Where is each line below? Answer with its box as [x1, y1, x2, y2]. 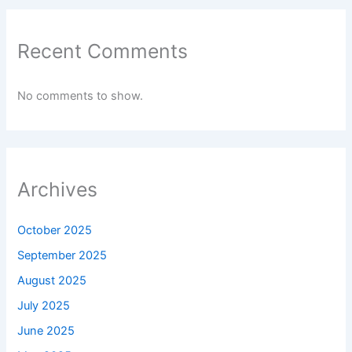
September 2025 [17, 248, 108, 263]
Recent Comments [17, 39, 189, 64]
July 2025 [17, 299, 71, 313]
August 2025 [17, 273, 87, 288]
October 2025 [17, 223, 93, 238]
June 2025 [17, 324, 75, 339]
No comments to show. [17, 88, 144, 103]
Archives [17, 177, 98, 201]
